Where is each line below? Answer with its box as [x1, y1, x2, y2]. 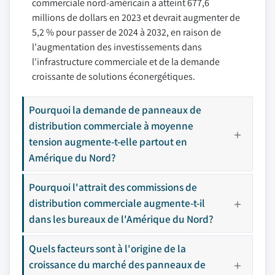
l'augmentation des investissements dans [32, 41, 202, 53]
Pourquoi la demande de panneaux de [29, 103, 201, 117]
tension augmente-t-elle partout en [29, 134, 187, 149]
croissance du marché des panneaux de [29, 257, 206, 271]
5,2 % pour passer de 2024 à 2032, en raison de [32, 26, 221, 39]
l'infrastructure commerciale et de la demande [32, 55, 220, 68]
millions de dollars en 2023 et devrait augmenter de [32, 11, 240, 24]
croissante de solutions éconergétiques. [32, 70, 195, 83]
